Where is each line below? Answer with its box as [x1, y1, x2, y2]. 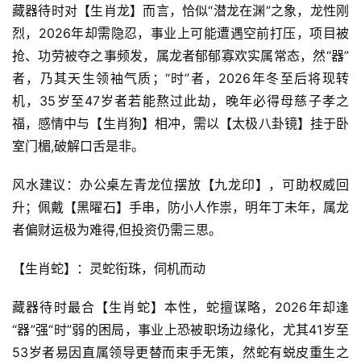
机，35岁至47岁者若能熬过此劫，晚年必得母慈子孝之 [12, 93, 349, 109]
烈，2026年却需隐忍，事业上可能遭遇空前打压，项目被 [12, 25, 349, 41]
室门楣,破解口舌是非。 [12, 138, 144, 154]
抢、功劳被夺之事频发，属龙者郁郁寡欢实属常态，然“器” [12, 48, 349, 64]
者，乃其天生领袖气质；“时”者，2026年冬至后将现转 [12, 70, 349, 86]
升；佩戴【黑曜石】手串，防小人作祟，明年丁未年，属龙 [12, 199, 349, 215]
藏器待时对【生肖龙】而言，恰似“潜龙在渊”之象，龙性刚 [12, 2, 349, 19]
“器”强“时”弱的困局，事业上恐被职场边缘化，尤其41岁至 [12, 322, 349, 338]
